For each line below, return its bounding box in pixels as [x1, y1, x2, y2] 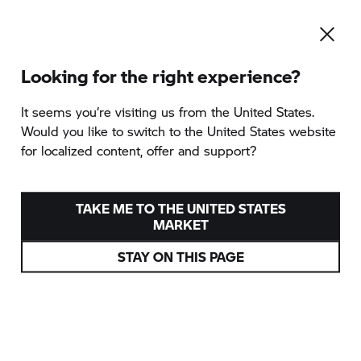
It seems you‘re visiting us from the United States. [21, 102, 314, 120]
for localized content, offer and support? [21, 140, 256, 159]
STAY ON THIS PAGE [117, 247, 244, 265]
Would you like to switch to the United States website [21, 121, 336, 139]
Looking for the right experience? [21, 62, 301, 88]
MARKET [152, 214, 209, 233]
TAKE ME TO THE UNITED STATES [75, 198, 286, 217]
